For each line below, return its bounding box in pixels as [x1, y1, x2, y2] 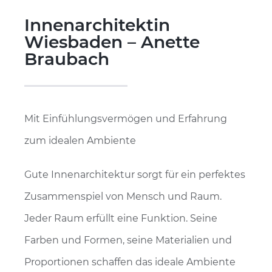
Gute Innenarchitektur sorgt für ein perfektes [24, 169, 245, 180]
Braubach [24, 49, 109, 69]
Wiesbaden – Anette [24, 32, 200, 52]
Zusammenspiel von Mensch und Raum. [24, 191, 222, 202]
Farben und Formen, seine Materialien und [24, 234, 232, 246]
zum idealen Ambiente [24, 135, 136, 146]
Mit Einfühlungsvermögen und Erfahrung [24, 113, 227, 124]
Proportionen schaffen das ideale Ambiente [24, 256, 236, 268]
